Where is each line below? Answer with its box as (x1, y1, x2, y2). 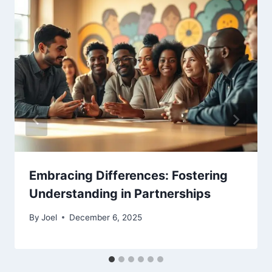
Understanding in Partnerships (29, 186, 211, 202)
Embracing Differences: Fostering (29, 168, 228, 183)
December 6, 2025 (69, 212, 143, 222)
